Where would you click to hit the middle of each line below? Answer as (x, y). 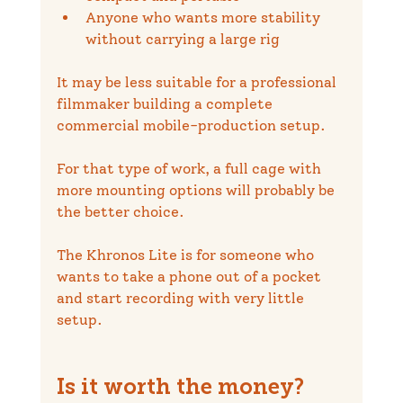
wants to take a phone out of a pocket (190, 277)
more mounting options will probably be (197, 191)
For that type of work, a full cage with (190, 169)
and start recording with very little (182, 299)
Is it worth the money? (180, 389)
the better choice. (120, 212)
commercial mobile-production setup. (191, 126)
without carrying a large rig (182, 40)
